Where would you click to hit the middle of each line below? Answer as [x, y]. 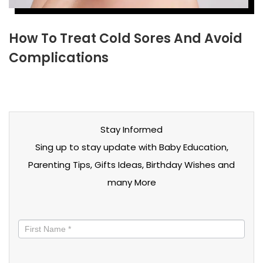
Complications [59, 58]
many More [131, 182]
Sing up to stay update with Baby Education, [131, 147]
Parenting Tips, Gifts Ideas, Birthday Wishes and [131, 165]
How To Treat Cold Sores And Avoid [126, 38]
